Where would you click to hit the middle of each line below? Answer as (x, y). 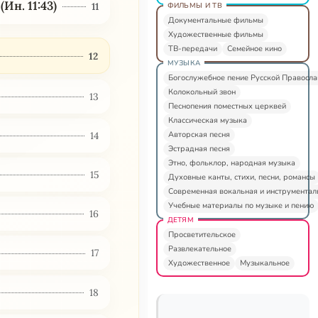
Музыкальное (264, 263)
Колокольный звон (202, 92)
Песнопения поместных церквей (227, 106)
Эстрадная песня (199, 148)
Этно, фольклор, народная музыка (231, 163)
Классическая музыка (207, 120)
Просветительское (202, 234)
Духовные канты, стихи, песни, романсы (241, 177)
